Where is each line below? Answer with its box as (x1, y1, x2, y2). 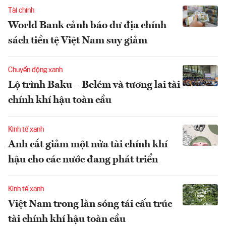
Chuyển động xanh (8, 67, 63, 74)
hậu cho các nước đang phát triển (8, 155, 158, 165)
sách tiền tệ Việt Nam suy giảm (8, 36, 147, 46)
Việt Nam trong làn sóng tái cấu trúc (8, 199, 172, 210)
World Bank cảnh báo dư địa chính (8, 21, 166, 31)
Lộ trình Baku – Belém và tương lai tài (8, 80, 180, 91)
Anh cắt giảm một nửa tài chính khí (8, 140, 167, 150)
